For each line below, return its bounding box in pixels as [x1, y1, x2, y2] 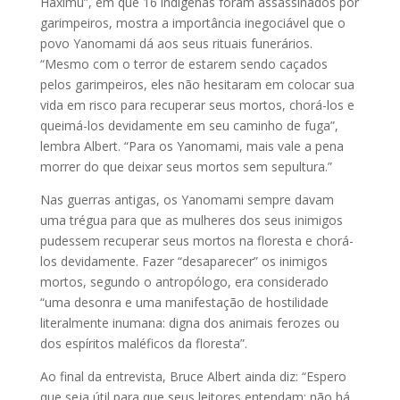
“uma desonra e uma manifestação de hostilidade [39, 293, 329, 311]
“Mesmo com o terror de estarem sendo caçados [39, 54, 328, 72]
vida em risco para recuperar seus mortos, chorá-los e [39, 96, 354, 113]
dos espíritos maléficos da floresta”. [39, 334, 247, 352]
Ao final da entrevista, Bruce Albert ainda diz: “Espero [39, 367, 346, 385]
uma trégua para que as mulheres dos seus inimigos [39, 211, 343, 229]
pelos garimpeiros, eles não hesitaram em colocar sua [39, 75, 354, 93]
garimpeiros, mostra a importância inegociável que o [39, 13, 346, 31]
